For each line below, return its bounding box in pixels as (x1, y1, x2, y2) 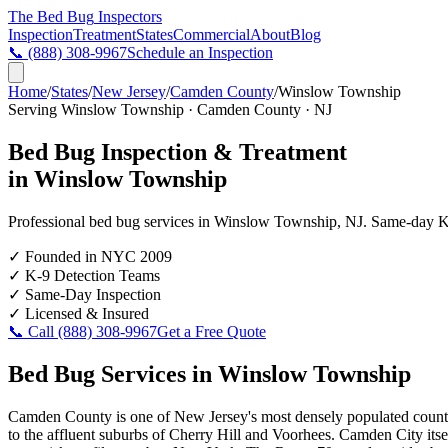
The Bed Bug (8, 8, 94, 25)
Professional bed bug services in (8, 212, 214, 230)
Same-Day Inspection (21, 285, 161, 303)
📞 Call (8, 322, 58, 340)
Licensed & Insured (21, 304, 149, 322)
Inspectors (94, 8, 162, 25)
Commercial (173, 26, 250, 43)
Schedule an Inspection (127, 44, 273, 61)
